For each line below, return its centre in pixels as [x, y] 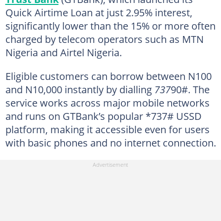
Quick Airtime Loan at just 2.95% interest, [99, 12]
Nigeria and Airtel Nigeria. [63, 52]
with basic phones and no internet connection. [110, 142]
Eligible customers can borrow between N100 [108, 76]
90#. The [190, 89]
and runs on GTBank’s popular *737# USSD [103, 116]
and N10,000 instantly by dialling [80, 89]
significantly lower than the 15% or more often [110, 25]
